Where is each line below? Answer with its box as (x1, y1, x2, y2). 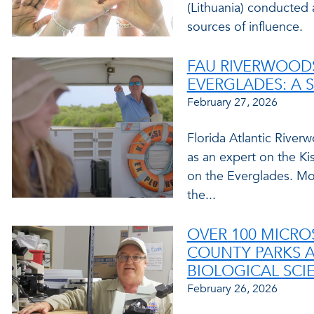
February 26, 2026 (186, 281, 278, 296)
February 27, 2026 (186, 95, 278, 110)
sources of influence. (186, 18, 303, 36)
